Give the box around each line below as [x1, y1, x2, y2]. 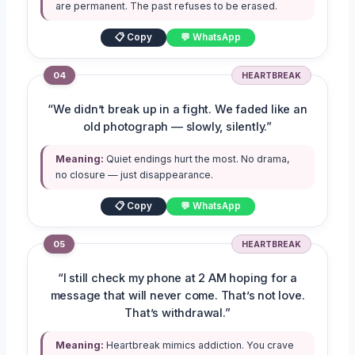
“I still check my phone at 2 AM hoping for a [57, 271, 298, 286]
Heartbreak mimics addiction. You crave [104, 339, 295, 352]
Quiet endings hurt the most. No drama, [104, 153, 291, 166]
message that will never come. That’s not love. [50, 288, 305, 303]
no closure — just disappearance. [55, 169, 214, 181]
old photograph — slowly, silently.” [82, 120, 272, 135]
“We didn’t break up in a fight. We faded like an [48, 102, 307, 117]
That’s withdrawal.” [124, 306, 231, 321]
